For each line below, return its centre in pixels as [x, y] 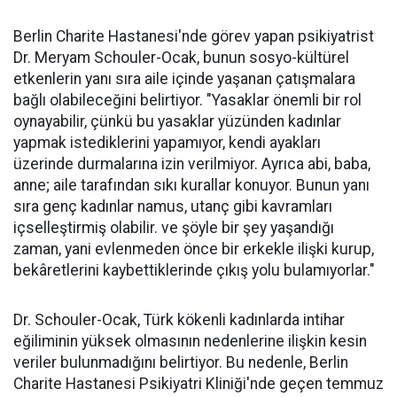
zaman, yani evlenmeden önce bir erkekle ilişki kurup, [194, 249]
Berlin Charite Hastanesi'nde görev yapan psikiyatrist [194, 36]
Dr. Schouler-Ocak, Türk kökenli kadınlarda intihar [179, 320]
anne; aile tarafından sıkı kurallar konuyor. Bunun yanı [191, 185]
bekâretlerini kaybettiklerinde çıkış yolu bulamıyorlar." [194, 270]
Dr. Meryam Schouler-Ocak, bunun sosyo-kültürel [181, 58]
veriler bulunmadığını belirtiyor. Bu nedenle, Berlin [181, 362]
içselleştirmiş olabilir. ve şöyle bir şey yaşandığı [174, 228]
